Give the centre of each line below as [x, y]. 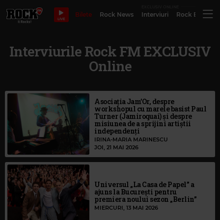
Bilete [83, 14]
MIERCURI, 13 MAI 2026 [126, 207]
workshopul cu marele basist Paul [151, 109]
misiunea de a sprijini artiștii [143, 124]
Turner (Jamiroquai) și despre [143, 116]
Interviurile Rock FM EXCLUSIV [110, 51]
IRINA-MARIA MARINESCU [131, 140]
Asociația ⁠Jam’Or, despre [134, 102]
